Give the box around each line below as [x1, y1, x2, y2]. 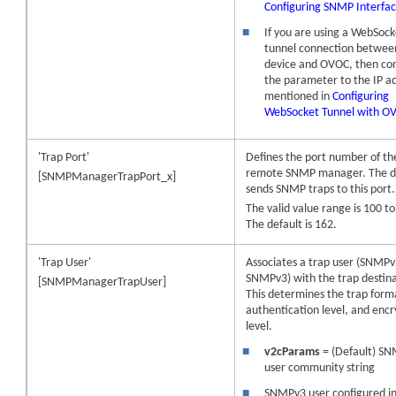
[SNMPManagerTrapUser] [38, 275, 167, 289]
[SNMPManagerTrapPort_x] [38, 170, 177, 184]
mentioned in [264, 90, 333, 104]
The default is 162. [246, 217, 338, 232]
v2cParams [264, 346, 324, 360]
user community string [264, 362, 376, 376]
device [264, 58, 297, 72]
